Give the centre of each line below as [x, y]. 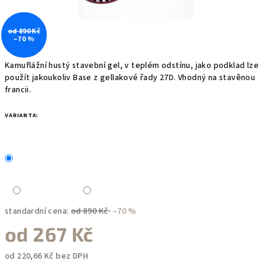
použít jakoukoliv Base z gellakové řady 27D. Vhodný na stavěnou [130, 78]
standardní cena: [37, 211]
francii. [18, 90]
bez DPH [71, 256]
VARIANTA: [22, 115]
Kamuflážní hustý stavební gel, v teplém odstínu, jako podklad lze [132, 66]
